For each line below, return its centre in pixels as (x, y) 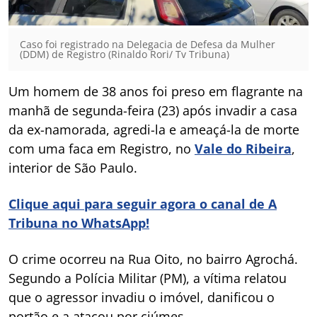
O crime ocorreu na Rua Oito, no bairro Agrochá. (153, 259)
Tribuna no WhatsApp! (79, 223)
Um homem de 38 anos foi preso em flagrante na (156, 91)
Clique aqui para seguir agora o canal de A (143, 203)
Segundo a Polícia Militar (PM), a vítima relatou (148, 278)
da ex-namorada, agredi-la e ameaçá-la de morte (154, 129)
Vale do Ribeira (243, 148)
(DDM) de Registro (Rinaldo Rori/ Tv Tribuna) (125, 54)
